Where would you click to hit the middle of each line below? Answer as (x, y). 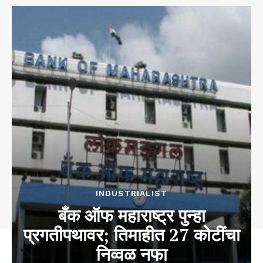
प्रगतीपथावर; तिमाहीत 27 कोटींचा (131, 235)
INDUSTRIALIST (131, 193)
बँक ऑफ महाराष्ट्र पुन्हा (131, 216)
